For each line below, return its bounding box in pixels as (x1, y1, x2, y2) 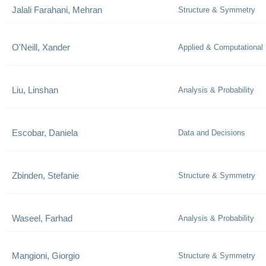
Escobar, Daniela (12, 128, 78, 138)
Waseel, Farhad (12, 213, 72, 223)
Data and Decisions (178, 128, 245, 137)
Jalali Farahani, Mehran (12, 5, 102, 15)
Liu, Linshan (12, 85, 58, 95)
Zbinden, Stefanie (12, 170, 79, 180)
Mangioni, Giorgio (12, 251, 80, 261)
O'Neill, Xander (12, 42, 70, 52)
